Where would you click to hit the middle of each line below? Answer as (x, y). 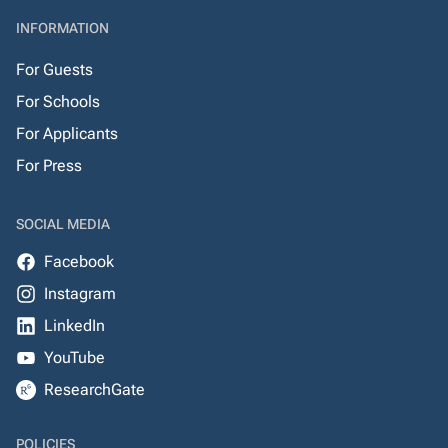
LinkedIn (74, 326)
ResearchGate (94, 390)
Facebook (79, 262)
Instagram (80, 294)
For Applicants (67, 134)
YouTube (74, 358)
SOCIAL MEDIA (63, 224)
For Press (49, 166)
